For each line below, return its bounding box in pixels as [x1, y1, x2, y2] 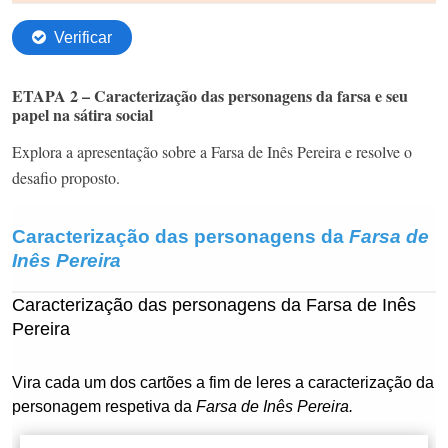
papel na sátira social [12, 102, 153, 126]
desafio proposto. [12, 166, 120, 188]
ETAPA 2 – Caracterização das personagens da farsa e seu [12, 83, 408, 107]
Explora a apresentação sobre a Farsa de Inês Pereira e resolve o [12, 140, 412, 162]
